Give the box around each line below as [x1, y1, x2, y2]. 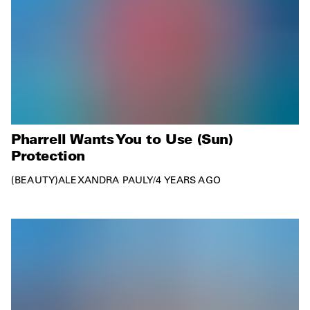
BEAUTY [15, 174, 55, 187]
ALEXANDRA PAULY [58, 174, 154, 187]
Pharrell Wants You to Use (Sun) [11, 129, 233, 148]
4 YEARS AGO [156, 174, 221, 187]
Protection [11, 146, 85, 165]
